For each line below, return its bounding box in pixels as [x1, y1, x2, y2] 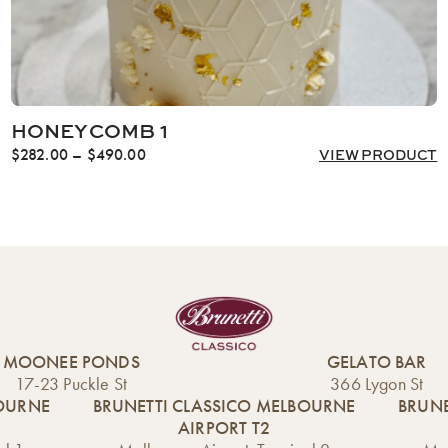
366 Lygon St [330, 372, 424, 395]
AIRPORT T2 [178, 416, 270, 439]
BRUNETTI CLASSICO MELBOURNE [92, 394, 356, 417]
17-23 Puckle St [15, 372, 128, 395]
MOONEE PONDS [2, 350, 140, 373]
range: [144, 164, 187, 183]
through [144, 206, 196, 225]
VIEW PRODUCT [318, 145, 438, 164]
